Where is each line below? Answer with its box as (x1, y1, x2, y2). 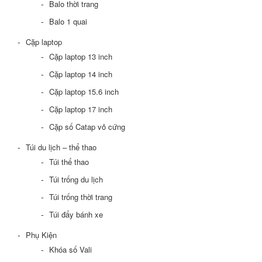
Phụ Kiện (26, 229, 57, 241)
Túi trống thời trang (49, 191, 112, 203)
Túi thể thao (49, 156, 89, 168)
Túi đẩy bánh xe (49, 209, 103, 220)
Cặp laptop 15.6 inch (49, 86, 119, 98)
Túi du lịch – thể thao (26, 142, 96, 153)
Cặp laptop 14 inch (49, 68, 112, 80)
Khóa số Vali (49, 244, 92, 256)
